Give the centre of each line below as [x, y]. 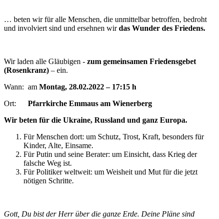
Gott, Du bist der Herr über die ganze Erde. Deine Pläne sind [99, 214]
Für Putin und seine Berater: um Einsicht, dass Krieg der [110, 154]
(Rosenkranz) [26, 70]
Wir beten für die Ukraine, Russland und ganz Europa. [98, 120]
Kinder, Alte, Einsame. [58, 145]
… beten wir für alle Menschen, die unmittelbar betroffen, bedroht [105, 19]
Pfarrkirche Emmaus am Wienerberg [90, 103]
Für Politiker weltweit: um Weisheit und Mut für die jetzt [110, 172]
